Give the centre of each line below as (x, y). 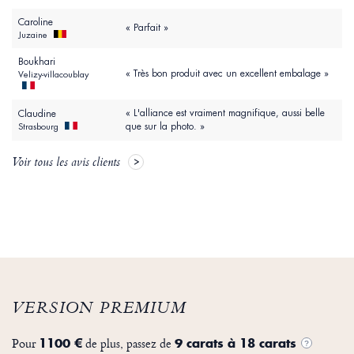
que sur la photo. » (165, 127)
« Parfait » (147, 28)
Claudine (37, 114)
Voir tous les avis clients (66, 164)
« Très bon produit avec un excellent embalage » (227, 74)
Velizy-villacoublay (53, 75)
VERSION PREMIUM (99, 310)
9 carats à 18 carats (235, 343)
